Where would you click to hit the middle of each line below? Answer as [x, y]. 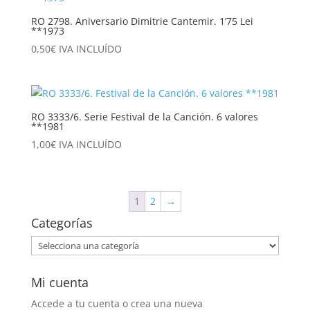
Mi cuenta [60, 283]
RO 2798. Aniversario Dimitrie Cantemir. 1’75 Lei [142, 21]
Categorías [62, 223]
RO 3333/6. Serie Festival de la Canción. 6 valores [144, 116]
